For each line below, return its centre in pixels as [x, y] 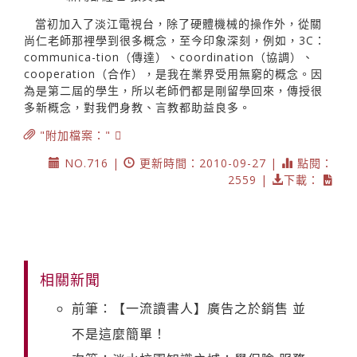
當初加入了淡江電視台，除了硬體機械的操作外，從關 [178, 23]
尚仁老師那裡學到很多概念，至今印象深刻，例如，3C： [175, 40]
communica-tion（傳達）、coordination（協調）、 [169, 57]
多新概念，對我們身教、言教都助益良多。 [137, 107]
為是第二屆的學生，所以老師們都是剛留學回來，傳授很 [173, 90]
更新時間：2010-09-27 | [208, 163]
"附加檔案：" [75, 135]
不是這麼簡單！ [119, 333]
